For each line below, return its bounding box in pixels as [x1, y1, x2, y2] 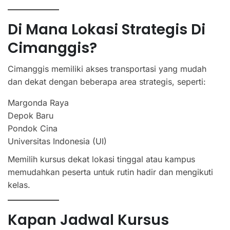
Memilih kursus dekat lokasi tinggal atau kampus [8, 154, 195, 164]
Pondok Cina [8, 123, 57, 133]
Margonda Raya [8, 97, 69, 108]
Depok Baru [8, 110, 53, 121]
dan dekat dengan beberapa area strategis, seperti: [8, 76, 206, 87]
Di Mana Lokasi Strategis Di [8, 19, 205, 40]
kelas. [8, 179, 30, 190]
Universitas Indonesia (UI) [8, 136, 107, 146]
